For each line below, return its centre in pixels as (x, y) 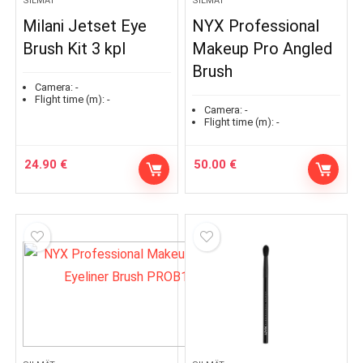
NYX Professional (256, 26)
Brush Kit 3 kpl (75, 48)
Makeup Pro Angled (263, 48)
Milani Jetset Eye (85, 26)
